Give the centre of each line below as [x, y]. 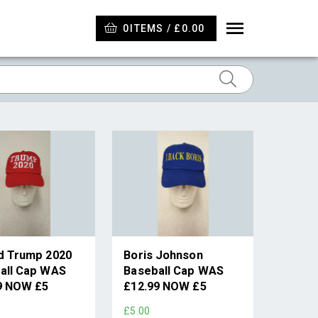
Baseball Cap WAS [174, 270]
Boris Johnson [163, 255]
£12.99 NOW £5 [165, 286]
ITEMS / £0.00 [168, 28]
